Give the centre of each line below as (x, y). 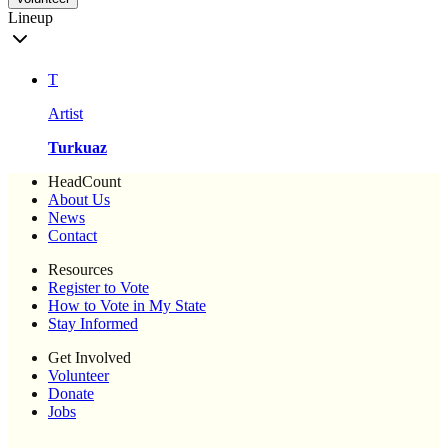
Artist (65, 114)
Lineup (30, 18)
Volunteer (78, 376)
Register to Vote (98, 288)
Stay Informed (93, 324)
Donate (71, 394)
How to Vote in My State (127, 306)
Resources (80, 270)
